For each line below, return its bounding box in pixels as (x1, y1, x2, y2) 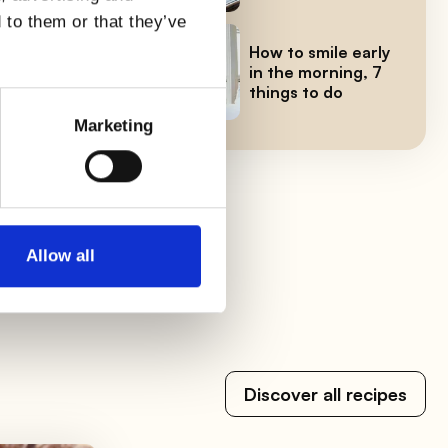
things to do (248, 81, 343, 102)
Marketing (73, 115, 154, 135)
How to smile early (248, 41, 390, 62)
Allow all (26, 246, 96, 266)
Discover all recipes (243, 383, 407, 406)
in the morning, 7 (248, 61, 382, 82)
